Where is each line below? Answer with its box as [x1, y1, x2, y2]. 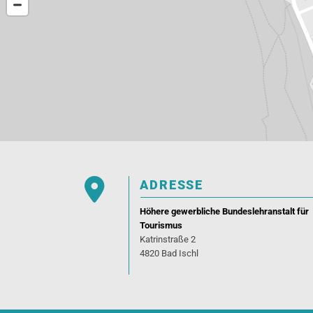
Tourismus [140, 220, 183, 231]
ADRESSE [140, 177, 204, 193]
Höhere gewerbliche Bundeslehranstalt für [140, 206, 310, 217]
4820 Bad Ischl [140, 248, 199, 259]
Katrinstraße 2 [140, 234, 196, 245]
